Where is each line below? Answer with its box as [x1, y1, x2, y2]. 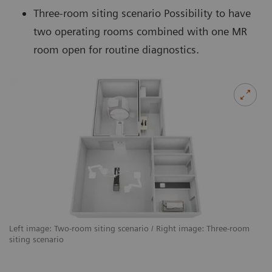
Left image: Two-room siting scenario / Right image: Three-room [9, 223, 250, 234]
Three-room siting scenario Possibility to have [33, 6, 251, 19]
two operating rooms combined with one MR [33, 24, 247, 38]
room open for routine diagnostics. [33, 42, 199, 56]
